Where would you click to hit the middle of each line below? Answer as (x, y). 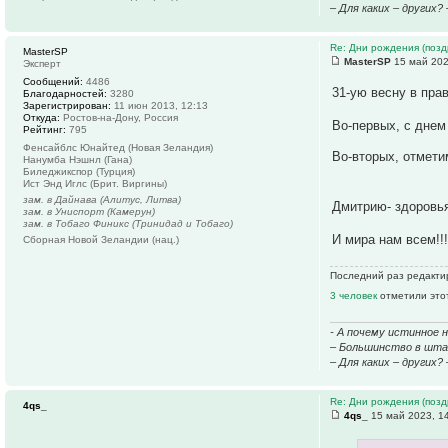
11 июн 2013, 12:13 (159, 106)
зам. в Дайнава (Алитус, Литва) (102, 200)
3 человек (355, 296)
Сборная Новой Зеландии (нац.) (101, 240)
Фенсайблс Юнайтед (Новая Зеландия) (118, 148)
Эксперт (42, 64)
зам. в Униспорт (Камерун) (89, 212)
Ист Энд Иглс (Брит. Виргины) (95, 184)
